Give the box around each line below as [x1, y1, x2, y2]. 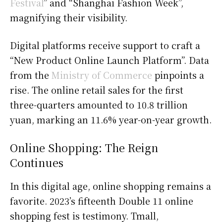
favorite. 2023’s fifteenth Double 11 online [10, 194, 193, 207]
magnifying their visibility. [10, 10, 127, 24]
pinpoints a [152, 68, 204, 81]
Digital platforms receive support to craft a [10, 38, 200, 52]
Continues [10, 154, 63, 170]
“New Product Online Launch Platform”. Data [10, 53, 209, 66]
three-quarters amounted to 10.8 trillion [10, 98, 188, 111]
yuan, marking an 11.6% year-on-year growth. [10, 112, 212, 126]
